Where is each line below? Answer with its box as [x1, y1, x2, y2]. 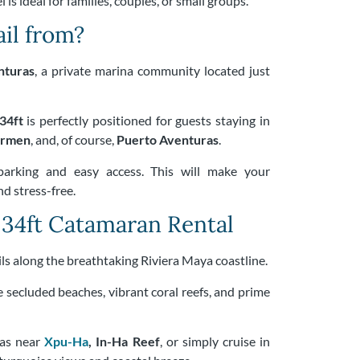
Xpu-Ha [44, 333, 89, 349]
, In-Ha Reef [88, 333, 160, 349]
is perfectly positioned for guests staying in [22, 112, 271, 129]
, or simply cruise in [159, 333, 270, 349]
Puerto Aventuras [116, 132, 219, 148]
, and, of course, [30, 132, 117, 148]
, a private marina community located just [34, 62, 270, 78]
